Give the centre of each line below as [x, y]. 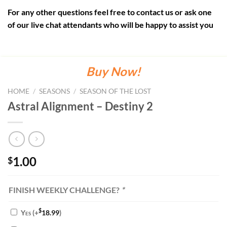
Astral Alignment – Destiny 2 [80, 106]
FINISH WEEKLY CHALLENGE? [65, 190]
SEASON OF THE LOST [116, 91]
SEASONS [55, 91]
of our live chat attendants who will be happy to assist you [110, 25]
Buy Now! [113, 71]
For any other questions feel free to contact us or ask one [110, 12]
